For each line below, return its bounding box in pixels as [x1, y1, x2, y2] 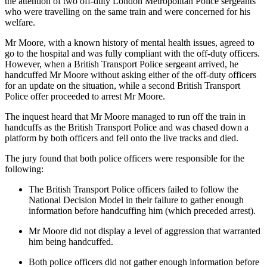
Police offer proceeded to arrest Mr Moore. [5, 91, 165, 101]
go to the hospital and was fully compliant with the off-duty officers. [5, 48, 260, 58]
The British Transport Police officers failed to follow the [29, 184, 238, 194]
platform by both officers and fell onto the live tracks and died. [5, 132, 238, 143]
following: [5, 163, 44, 174]
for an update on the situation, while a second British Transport [5, 80, 240, 91]
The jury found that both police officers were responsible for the [5, 153, 244, 163]
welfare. [5, 17, 35, 27]
